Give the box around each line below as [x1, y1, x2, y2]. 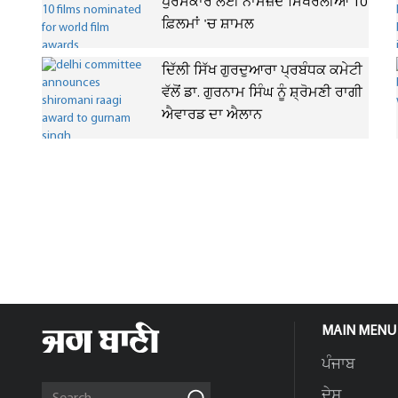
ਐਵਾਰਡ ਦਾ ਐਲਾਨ [162, 106, 262, 125]
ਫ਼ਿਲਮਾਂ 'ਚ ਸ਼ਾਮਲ [162, 15, 254, 35]
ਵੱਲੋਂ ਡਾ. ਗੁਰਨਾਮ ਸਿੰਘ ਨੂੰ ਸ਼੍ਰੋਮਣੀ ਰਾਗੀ [162, 84, 362, 103]
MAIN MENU [322, 324, 396, 338]
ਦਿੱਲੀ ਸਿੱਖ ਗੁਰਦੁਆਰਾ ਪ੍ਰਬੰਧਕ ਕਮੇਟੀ [162, 61, 362, 81]
